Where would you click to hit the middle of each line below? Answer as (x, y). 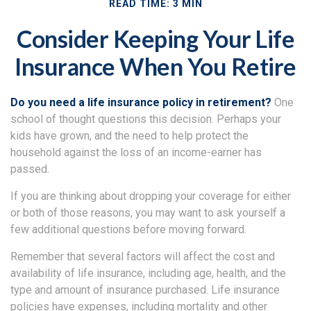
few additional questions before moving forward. (128, 229)
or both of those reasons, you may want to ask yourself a (148, 213)
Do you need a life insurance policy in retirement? (141, 102)
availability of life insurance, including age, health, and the (148, 273)
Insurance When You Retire (155, 66)
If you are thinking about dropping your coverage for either (151, 196)
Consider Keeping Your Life (155, 39)
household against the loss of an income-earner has (136, 152)
